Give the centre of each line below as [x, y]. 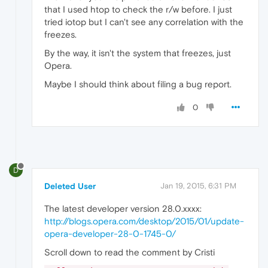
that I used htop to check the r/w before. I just [138, 10]
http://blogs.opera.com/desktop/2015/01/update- [144, 221]
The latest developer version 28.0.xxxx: [123, 208]
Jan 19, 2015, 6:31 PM [198, 185]
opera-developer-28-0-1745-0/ [110, 233]
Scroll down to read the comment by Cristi [130, 252]
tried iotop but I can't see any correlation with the [144, 22]
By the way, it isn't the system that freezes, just [138, 53]
